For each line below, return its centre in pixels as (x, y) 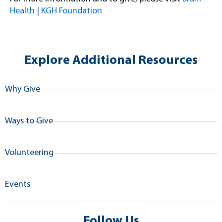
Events (18, 185)
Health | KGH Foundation (56, 11)
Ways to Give (29, 121)
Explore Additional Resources (111, 61)
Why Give (23, 90)
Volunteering (29, 153)
